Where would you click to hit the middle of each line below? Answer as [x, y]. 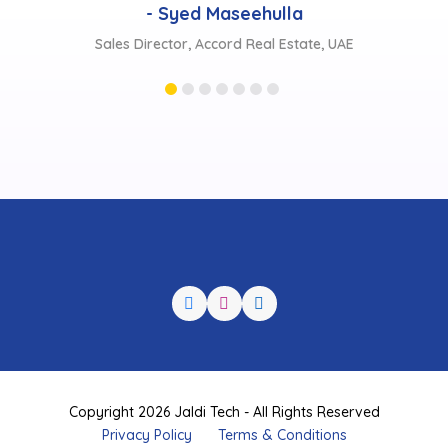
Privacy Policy [146, 350]
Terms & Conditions [282, 350]
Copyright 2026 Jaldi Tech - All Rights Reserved [224, 327]
